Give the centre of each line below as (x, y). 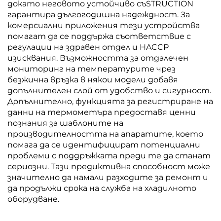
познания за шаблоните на (65, 123)
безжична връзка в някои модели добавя (93, 80)
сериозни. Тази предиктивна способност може (109, 166)
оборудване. (33, 199)
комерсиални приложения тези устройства (104, 25)
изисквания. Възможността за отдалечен (98, 58)
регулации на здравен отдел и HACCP (88, 47)
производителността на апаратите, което (105, 134)
